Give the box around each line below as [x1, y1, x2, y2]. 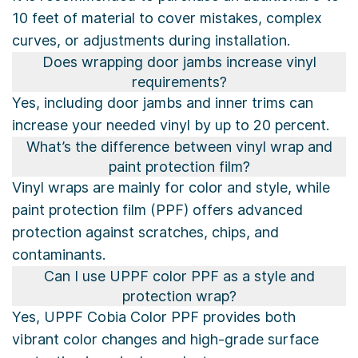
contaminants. [12, 246, 105, 264]
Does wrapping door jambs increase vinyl [42, 54, 316, 71]
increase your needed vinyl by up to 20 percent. [12, 117, 329, 134]
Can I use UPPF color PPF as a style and [43, 268, 315, 285]
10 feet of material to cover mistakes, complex [12, 10, 322, 27]
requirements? [131, 74, 227, 91]
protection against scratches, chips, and [12, 224, 279, 241]
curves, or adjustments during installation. [12, 32, 290, 50]
